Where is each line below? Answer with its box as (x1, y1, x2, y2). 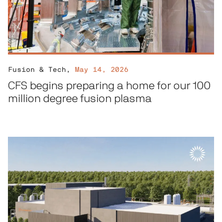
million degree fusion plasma (7, 93, 152, 105)
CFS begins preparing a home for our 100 (7, 80, 211, 92)
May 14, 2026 (74, 66, 128, 74)
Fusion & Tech (7, 66, 66, 74)
